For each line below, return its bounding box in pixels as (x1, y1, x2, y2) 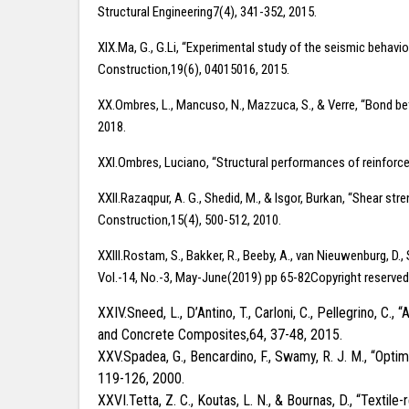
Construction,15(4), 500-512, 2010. (98, 212, 281, 228)
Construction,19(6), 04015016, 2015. (98, 61, 289, 78)
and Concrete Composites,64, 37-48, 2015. (98, 326, 342, 343)
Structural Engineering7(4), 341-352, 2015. (98, 4, 317, 20)
